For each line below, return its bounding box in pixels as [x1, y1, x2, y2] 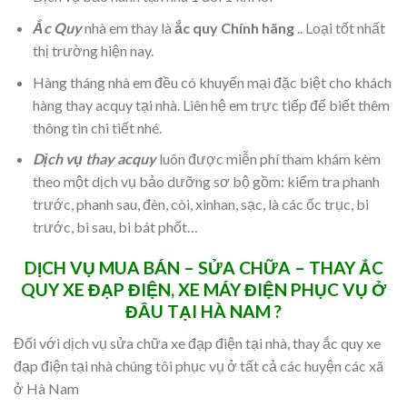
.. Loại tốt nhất [293, 19, 385, 37]
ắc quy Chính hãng [174, 19, 294, 37]
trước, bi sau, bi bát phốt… [32, 218, 198, 236]
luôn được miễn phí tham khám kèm [155, 150, 381, 168]
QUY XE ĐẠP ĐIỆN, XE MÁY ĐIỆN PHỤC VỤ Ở [21, 279, 386, 301]
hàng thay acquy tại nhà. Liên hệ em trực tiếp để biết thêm [32, 95, 390, 114]
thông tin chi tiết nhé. [32, 118, 162, 136]
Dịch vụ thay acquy [32, 150, 156, 168]
